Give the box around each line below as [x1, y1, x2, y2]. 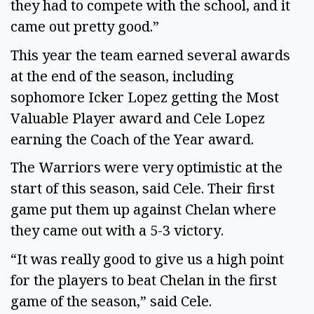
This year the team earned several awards [11, 45, 290, 64]
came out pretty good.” [11, 17, 163, 36]
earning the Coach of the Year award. [11, 129, 257, 149]
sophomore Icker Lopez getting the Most [11, 87, 279, 107]
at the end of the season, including [11, 66, 234, 86]
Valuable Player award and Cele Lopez [11, 108, 265, 128]
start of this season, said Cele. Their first [11, 179, 275, 198]
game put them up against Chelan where [11, 200, 276, 219]
